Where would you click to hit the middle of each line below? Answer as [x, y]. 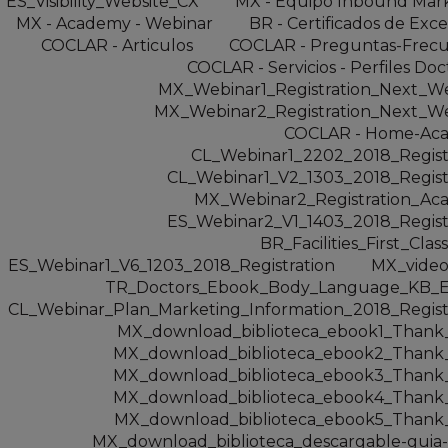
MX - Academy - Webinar [114, 23]
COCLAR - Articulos [117, 45]
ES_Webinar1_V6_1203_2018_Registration [171, 265]
